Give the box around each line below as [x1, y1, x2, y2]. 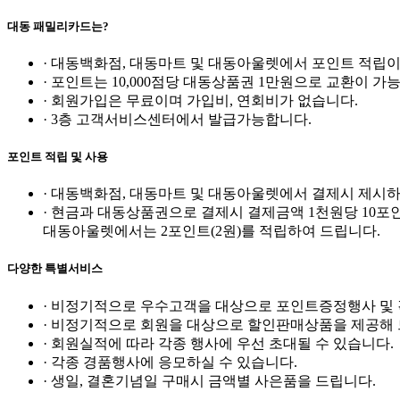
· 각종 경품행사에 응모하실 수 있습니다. [43, 354, 297, 370]
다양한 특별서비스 [7, 262, 103, 276]
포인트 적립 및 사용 [7, 150, 108, 164]
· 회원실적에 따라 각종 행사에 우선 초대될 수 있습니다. [43, 335, 394, 351]
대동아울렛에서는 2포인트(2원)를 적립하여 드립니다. [43, 223, 380, 239]
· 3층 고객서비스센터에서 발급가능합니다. [43, 111, 312, 127]
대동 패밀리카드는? [7, 19, 109, 33]
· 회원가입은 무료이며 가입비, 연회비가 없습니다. [43, 92, 358, 108]
